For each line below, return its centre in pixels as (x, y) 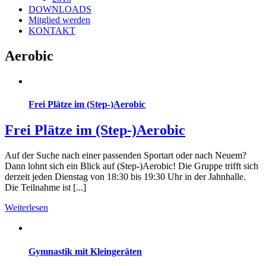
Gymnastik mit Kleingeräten (85, 251)
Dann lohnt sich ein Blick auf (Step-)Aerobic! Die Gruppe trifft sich (132, 166)
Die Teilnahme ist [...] (45, 188)
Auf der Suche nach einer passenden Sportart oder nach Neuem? (126, 156)
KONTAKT (52, 31)
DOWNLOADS (60, 9)
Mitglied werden (59, 20)
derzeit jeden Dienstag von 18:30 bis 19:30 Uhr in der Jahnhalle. (125, 177)
